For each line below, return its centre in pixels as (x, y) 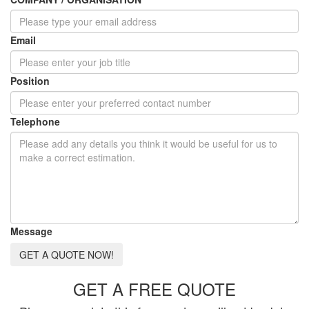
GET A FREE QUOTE (154, 288)
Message (31, 231)
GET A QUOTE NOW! (67, 254)
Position (30, 80)
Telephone (35, 121)
